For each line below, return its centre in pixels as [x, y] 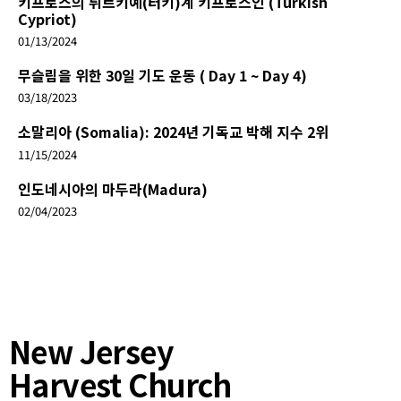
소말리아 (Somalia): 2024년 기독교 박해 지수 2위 [173, 132]
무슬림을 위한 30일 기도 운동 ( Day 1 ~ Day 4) [162, 76]
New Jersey [91, 351]
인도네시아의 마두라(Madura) [113, 188]
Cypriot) [47, 19]
